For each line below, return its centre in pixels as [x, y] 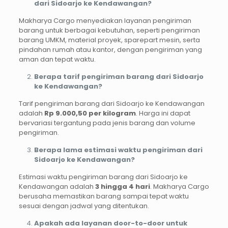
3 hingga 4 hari [122, 186]
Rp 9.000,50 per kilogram [90, 113]
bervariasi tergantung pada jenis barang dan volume [107, 123]
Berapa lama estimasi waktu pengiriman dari [118, 150]
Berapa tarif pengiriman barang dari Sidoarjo [119, 76]
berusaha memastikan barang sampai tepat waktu [104, 196]
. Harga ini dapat [163, 113]
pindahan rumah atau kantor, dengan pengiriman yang [110, 49]
